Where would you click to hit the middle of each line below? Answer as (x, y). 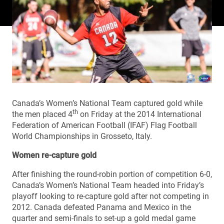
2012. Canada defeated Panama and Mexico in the (101, 207)
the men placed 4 (42, 114)
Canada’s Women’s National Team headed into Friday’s (108, 185)
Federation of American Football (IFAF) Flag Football (104, 125)
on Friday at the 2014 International (140, 114)
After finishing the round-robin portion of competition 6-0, (112, 174)
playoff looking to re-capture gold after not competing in (110, 196)
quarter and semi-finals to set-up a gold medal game (104, 218)
